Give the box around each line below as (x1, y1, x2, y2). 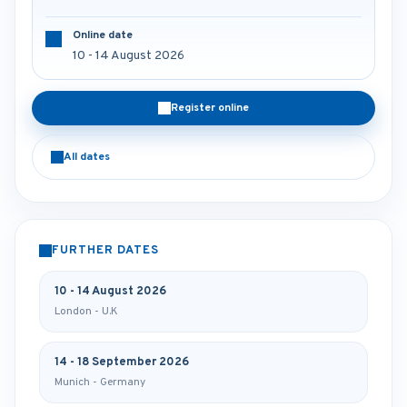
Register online (171, 101, 249, 115)
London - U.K (55, 304, 118, 319)
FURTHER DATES (52, 243, 160, 258)
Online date (73, 28, 133, 43)
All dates (64, 150, 110, 164)
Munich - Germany (55, 375, 145, 390)
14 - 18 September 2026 (55, 355, 189, 370)
